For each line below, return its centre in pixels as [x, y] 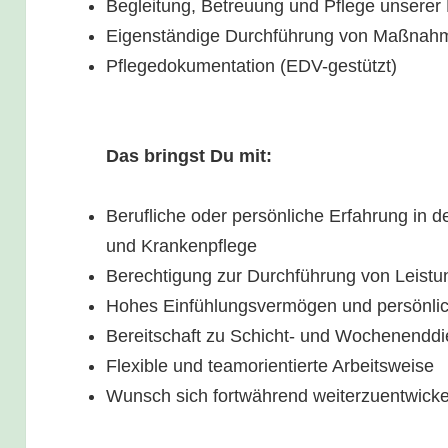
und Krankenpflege [182, 246]
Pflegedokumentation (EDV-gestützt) [252, 65]
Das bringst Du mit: [189, 155]
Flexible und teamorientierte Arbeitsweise [270, 366]
